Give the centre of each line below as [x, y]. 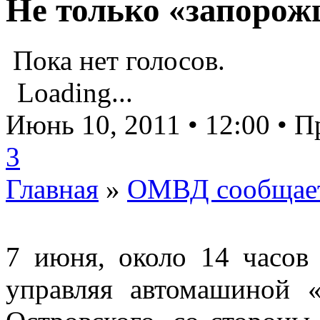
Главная [52, 189]
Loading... [75, 93]
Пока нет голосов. [115, 61]
